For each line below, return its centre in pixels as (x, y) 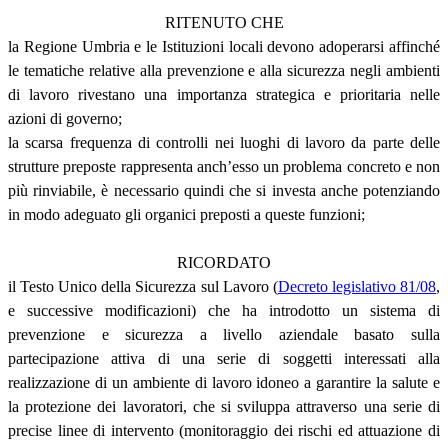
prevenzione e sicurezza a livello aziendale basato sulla (224, 334)
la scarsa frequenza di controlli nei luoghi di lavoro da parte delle (224, 142)
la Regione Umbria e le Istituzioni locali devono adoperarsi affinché (224, 46)
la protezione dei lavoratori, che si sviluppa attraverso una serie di (224, 406)
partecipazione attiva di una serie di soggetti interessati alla (224, 358)
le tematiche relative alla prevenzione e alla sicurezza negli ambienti (224, 70)
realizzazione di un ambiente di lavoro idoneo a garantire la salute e (224, 382)
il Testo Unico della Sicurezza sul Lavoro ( (143, 286)
